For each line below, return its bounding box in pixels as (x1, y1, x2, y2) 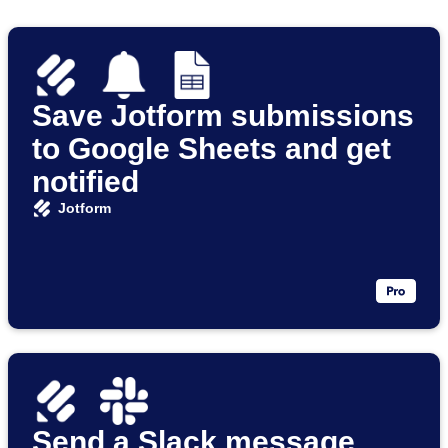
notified (32, 165, 139, 199)
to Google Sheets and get (32, 132, 391, 166)
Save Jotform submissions (32, 99, 414, 133)
